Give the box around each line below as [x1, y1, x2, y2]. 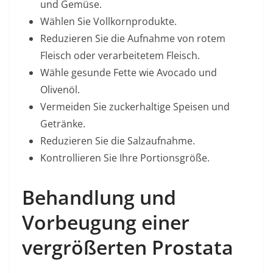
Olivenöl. [40, 83, 80, 96]
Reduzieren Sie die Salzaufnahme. [40, 134, 195, 147]
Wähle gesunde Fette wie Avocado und [40, 66, 217, 79]
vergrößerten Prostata [22, 234, 233, 260]
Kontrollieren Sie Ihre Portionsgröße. [40, 151, 210, 165]
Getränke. [40, 117, 85, 130]
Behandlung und [22, 184, 176, 210]
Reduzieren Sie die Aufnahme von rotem [40, 32, 225, 45]
